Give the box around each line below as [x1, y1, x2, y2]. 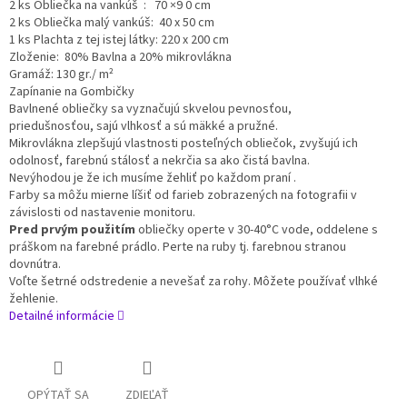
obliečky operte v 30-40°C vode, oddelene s [135, 221, 378, 240]
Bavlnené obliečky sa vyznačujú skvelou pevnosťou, [9, 100, 292, 119]
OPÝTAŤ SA [27, 386, 89, 405]
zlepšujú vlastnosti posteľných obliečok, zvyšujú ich [76, 134, 358, 154]
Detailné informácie [9, 307, 114, 326]
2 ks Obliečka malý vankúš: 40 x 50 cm [9, 14, 214, 33]
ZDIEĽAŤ [125, 386, 169, 405]
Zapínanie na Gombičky [9, 83, 134, 102]
